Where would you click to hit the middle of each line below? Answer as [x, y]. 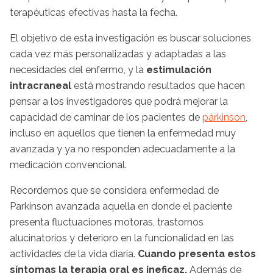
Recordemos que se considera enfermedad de [114, 190]
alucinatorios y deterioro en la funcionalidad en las [122, 238]
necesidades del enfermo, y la [78, 69]
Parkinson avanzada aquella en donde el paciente [121, 206]
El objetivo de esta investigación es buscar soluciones [130, 38]
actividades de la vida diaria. [74, 253]
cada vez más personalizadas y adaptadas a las [118, 54]
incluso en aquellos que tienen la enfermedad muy [123, 133]
